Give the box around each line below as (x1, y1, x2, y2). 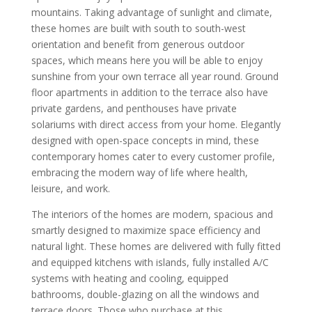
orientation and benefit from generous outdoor (31, 38, 244, 52)
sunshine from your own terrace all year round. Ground (31, 70, 279, 84)
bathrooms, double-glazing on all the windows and (31, 288, 259, 302)
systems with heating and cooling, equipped (31, 272, 228, 286)
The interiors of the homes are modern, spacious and (31, 208, 273, 221)
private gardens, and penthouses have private (31, 102, 237, 116)
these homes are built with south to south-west (31, 22, 246, 36)
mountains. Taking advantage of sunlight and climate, (31, 6, 272, 19)
